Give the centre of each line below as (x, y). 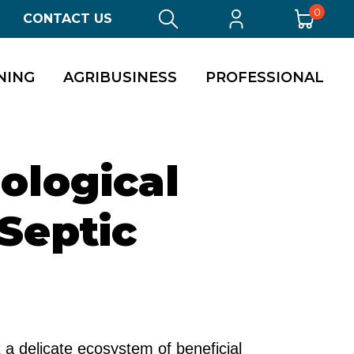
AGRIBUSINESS (120, 77)
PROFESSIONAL (265, 77)
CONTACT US (68, 19)
